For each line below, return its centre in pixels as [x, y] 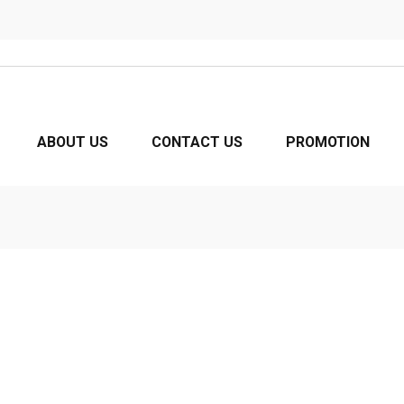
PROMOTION [328, 142]
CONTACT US [197, 142]
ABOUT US [73, 142]
